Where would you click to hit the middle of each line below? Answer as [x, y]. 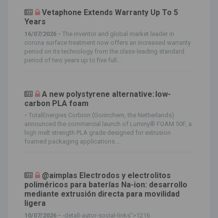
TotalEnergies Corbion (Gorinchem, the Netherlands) [101, 115]
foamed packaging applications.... [73, 141]
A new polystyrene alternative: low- [106, 94]
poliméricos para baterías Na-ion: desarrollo [106, 185]
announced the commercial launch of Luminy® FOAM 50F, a [108, 124]
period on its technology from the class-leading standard [104, 51]
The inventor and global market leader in [118, 34]
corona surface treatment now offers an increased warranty [108, 42]
